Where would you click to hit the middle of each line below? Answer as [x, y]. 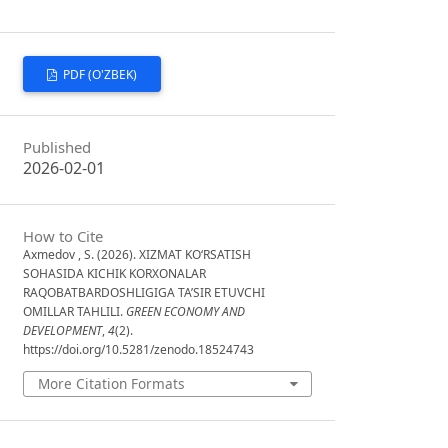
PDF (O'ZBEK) [99, 75]
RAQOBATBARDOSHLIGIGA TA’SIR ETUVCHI [144, 292]
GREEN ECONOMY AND [186, 311]
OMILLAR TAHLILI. [75, 311]
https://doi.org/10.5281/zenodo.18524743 [139, 349]
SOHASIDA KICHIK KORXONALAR [115, 273]
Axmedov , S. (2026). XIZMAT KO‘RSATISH [137, 254]
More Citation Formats [111, 383]
